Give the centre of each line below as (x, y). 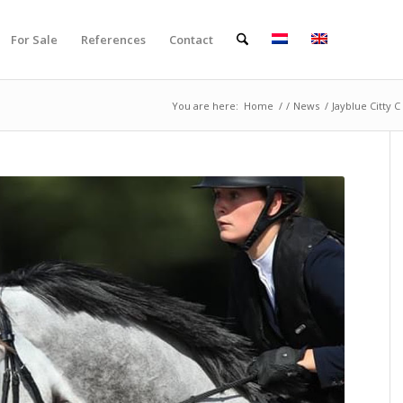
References (113, 40)
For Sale (34, 40)
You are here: (205, 106)
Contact (191, 40)
